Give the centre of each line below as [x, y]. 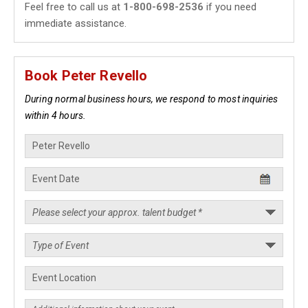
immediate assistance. [76, 23]
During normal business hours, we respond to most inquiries [152, 99]
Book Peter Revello [86, 76]
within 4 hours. [56, 115]
